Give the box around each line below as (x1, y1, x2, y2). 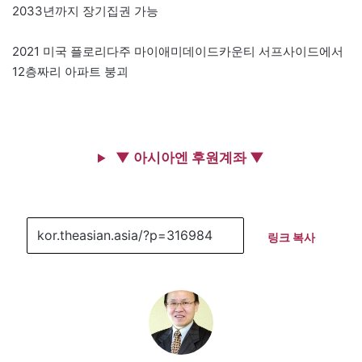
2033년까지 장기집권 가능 (12, 3, 158, 19)
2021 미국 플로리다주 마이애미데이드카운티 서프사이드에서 (12, 44, 343, 60)
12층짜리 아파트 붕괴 (12, 64, 128, 80)
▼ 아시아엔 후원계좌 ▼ (112, 149, 264, 166)
